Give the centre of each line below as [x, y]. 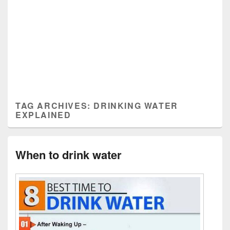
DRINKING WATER [136, 106]
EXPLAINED [43, 115]
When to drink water [69, 155]
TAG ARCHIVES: [55, 106]
